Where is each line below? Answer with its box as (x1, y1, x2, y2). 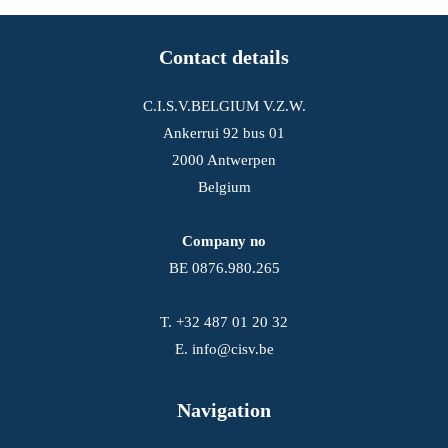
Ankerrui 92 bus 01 (163, 125, 285, 141)
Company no (182, 233, 266, 249)
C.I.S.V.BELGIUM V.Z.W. (142, 98, 306, 114)
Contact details (159, 46, 289, 68)
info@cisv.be (191, 341, 274, 357)
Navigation (177, 399, 271, 421)
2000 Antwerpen (172, 152, 276, 168)
